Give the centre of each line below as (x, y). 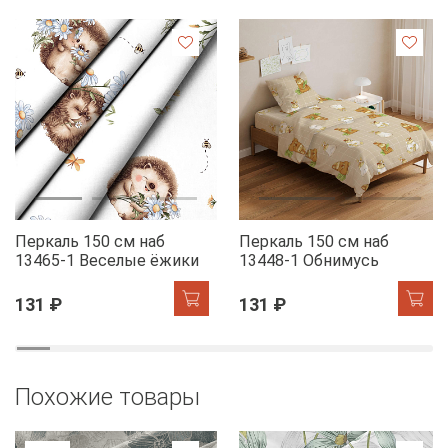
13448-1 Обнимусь (309, 261)
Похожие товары (107, 397)
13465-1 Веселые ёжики (107, 261)
